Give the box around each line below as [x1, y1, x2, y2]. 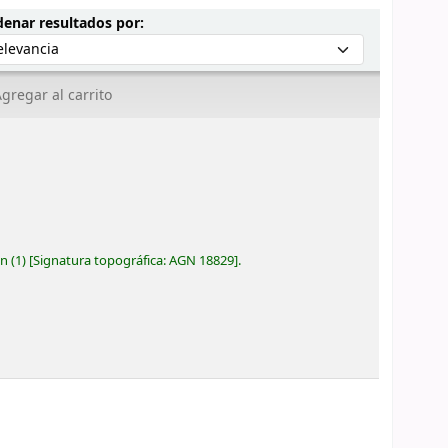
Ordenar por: [142, 11, 232, 33]
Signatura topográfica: [33, 251, 170, 271]
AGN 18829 [169, 251, 235, 271]
